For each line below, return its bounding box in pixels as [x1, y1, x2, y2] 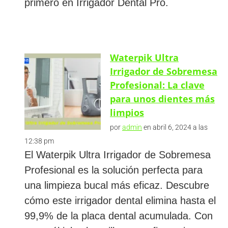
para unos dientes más [110, 92, 215, 105]
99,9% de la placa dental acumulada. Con [24, 210, 213, 221]
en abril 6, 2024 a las [142, 123, 208, 131]
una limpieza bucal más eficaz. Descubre [24, 179, 209, 191]
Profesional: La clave [110, 78, 205, 91]
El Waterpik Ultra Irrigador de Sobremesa [24, 149, 211, 160]
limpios [110, 106, 144, 119]
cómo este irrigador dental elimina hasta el [24, 194, 216, 206]
